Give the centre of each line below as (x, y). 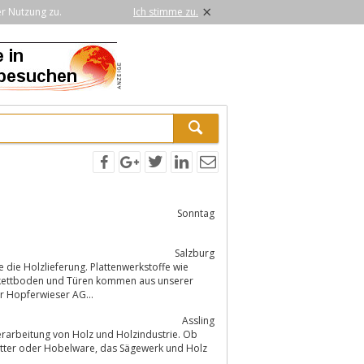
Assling (198, 320)
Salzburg (195, 253)
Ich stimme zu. (166, 12)
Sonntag (196, 213)
